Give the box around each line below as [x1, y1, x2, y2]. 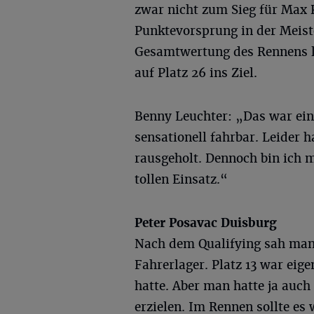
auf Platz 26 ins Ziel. [135, 65, 257, 81]
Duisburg [217, 215, 277, 231]
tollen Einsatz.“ [135, 172, 228, 187]
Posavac [169, 215, 217, 231]
